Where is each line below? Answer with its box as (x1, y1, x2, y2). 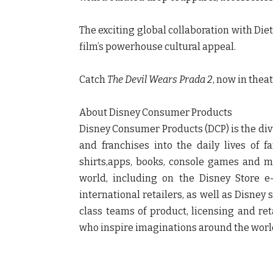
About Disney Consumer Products (79, 106, 232, 118)
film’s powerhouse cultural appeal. (79, 40, 236, 52)
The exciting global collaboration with (79, 24, 254, 36)
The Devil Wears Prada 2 (107, 73, 213, 85)
